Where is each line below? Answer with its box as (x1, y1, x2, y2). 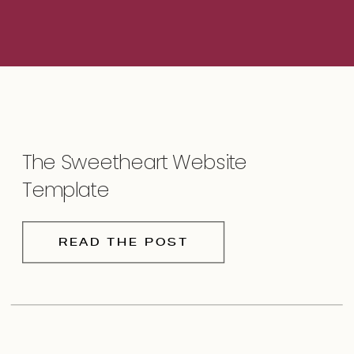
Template (22, 175, 110, 204)
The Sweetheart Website (22, 148, 247, 176)
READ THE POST (58, 234, 189, 249)
